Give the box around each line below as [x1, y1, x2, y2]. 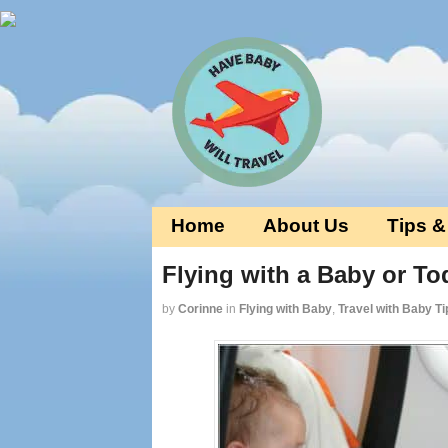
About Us [263, 215, 349, 236]
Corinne [178, 302, 223, 316]
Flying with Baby [239, 302, 332, 316]
